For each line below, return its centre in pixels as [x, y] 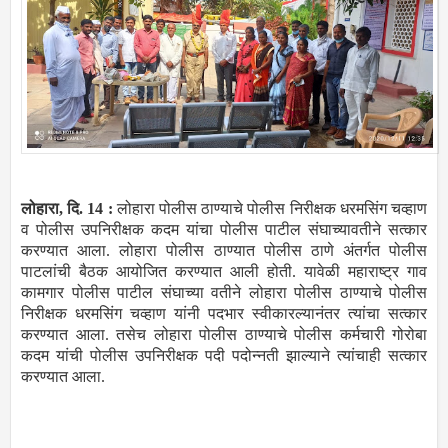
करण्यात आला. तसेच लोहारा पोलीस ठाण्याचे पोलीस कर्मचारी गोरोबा [224, 334]
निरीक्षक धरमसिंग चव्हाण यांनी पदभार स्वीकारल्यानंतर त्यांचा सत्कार [224, 313]
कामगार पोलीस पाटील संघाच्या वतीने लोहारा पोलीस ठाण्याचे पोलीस [224, 292]
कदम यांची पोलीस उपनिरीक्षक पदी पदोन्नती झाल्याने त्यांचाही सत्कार [224, 355]
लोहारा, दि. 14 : [69, 208]
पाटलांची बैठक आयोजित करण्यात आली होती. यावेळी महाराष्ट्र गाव [224, 271]
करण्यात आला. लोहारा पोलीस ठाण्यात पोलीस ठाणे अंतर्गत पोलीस [224, 250]
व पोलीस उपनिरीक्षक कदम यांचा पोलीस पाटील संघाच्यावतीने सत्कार [224, 229]
